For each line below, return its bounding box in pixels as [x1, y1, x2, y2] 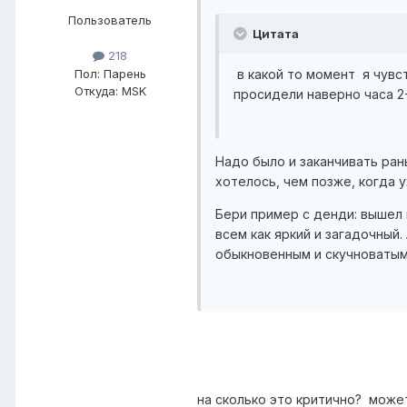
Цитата [250, 25, 299, 41]
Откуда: [74, 83, 118, 98]
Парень [99, 65, 146, 81]
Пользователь [68, 13, 152, 28]
